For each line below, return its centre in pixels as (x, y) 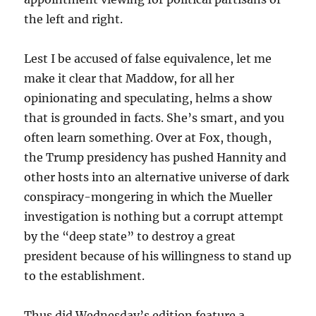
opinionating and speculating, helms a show (148, 98)
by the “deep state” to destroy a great (130, 237)
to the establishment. (85, 276)
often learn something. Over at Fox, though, (148, 138)
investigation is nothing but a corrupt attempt (154, 217)
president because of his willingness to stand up (158, 256)
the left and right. (74, 19)
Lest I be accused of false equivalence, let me (148, 59)
